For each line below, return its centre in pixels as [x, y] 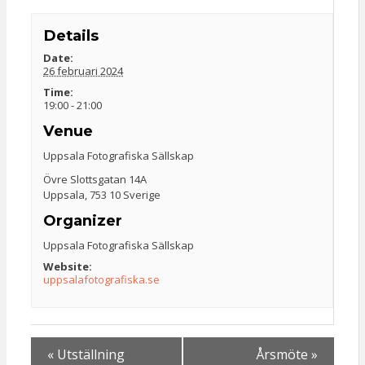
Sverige [142, 194]
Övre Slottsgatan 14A [95, 179]
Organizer [83, 220]
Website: [68, 266]
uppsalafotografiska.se [102, 279]
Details [71, 35]
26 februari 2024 [84, 70]
